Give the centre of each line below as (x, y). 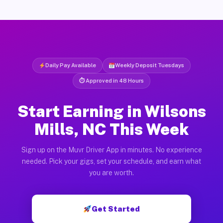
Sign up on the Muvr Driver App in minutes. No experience (111, 150)
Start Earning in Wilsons (111, 111)
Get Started (116, 209)
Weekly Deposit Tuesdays (150, 65)
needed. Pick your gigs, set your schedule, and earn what (111, 161)
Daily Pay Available (70, 65)
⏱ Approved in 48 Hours (111, 80)
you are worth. (111, 172)
